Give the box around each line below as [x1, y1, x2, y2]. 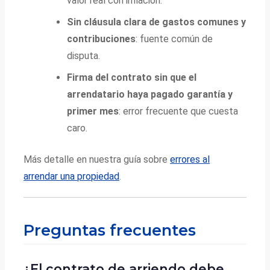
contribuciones [67, 33, 136, 45]
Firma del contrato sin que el [67, 71, 197, 83]
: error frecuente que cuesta [119, 105, 239, 117]
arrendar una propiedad [24, 170, 120, 182]
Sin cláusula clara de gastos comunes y [67, 16, 246, 28]
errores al [170, 153, 210, 165]
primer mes [67, 105, 119, 117]
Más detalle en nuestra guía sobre [24, 153, 171, 165]
